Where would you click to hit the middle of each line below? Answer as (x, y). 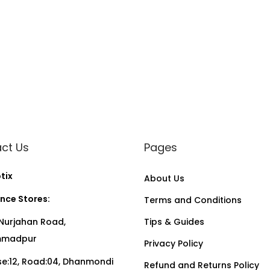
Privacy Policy (174, 243)
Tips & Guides (174, 222)
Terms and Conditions (193, 200)
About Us (164, 178)
